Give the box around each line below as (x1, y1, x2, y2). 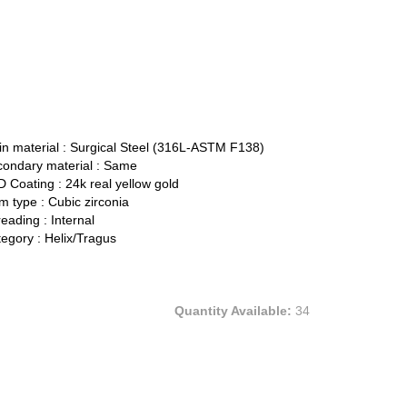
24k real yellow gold (65, 176, 179, 192)
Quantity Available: (174, 303, 292, 319)
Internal (50, 213, 94, 228)
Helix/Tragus (44, 231, 116, 246)
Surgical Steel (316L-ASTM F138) (69, 140, 264, 155)
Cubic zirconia (47, 194, 129, 210)
